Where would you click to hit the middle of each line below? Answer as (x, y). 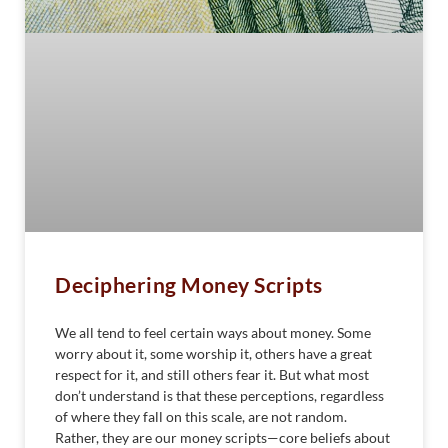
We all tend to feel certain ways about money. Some (213, 332)
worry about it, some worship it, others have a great (213, 353)
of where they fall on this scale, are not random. (201, 416)
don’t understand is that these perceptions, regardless (219, 395)
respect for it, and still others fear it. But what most (212, 374)
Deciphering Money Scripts (189, 284)
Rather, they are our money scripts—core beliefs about (222, 437)
